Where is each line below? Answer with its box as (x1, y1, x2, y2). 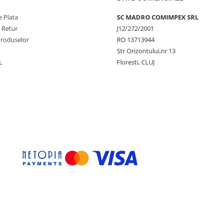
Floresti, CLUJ (117, 58, 154, 67)
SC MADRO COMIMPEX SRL (117, 13, 198, 22)
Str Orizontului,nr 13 (117, 46, 175, 56)
